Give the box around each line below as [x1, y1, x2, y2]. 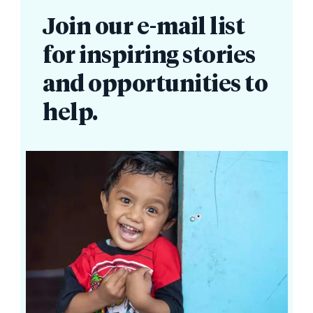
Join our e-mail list [43, 17, 245, 39]
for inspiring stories [43, 45, 256, 68]
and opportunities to [43, 74, 268, 96]
